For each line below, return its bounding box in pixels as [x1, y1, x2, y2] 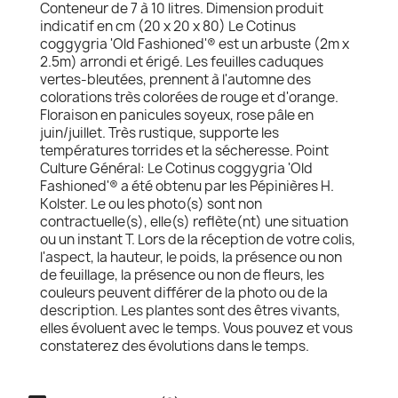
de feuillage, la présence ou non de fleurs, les [40, 266, 324, 284]
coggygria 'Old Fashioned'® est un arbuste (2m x [40, 35, 349, 53]
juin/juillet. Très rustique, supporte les [40, 123, 279, 142]
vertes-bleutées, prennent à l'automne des [40, 70, 311, 89]
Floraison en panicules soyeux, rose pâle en [40, 106, 314, 124]
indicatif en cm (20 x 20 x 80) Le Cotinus [40, 17, 296, 36]
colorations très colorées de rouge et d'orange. [40, 88, 338, 107]
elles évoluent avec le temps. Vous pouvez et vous [40, 319, 353, 338]
